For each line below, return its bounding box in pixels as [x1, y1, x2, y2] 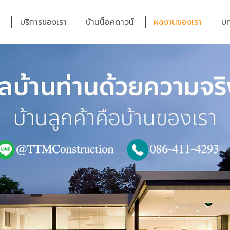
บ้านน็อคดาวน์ [86, 15, 135, 28]
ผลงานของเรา [154, 15, 202, 28]
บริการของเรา [20, 15, 67, 28]
